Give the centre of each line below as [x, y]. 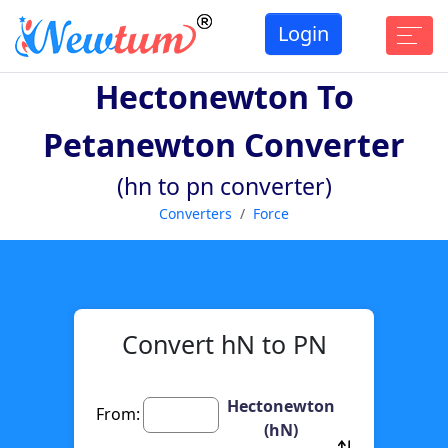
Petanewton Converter [224, 144]
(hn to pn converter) [224, 185]
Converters [195, 213]
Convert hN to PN [224, 343]
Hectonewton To [224, 96]
